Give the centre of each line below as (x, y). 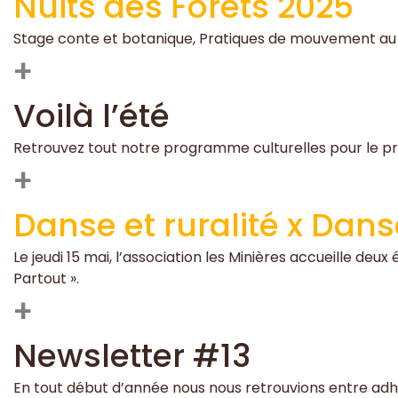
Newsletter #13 (132, 355)
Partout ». (46, 278)
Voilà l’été (92, 115)
